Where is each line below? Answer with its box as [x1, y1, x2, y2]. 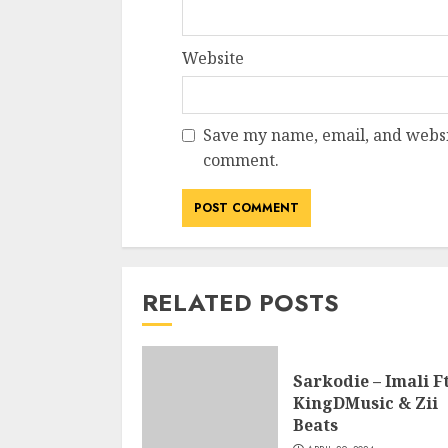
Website [182, 47, 244, 69]
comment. [203, 149, 279, 171]
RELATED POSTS [142, 285, 339, 320]
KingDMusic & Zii [293, 392, 438, 414]
